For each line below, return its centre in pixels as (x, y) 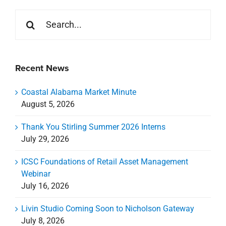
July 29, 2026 (45, 23)
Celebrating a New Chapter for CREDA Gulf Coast (108, 128)
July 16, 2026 (45, 70)
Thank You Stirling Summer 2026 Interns (93, 11)
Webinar (36, 58)
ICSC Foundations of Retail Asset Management (105, 46)
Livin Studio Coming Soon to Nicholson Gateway (108, 93)
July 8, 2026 (43, 105)
